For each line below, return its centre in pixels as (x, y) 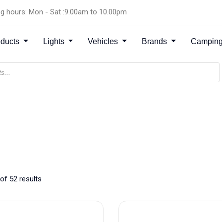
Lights (55, 41)
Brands (156, 41)
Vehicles (104, 41)
